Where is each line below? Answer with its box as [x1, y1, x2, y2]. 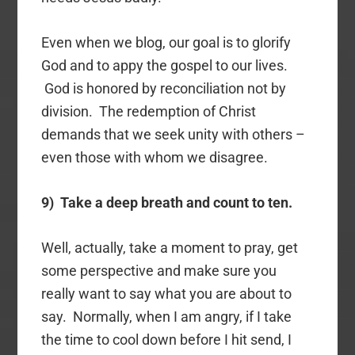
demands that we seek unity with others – [41, 126, 306, 143]
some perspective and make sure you [41, 262, 277, 280]
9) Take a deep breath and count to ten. [41, 194, 293, 212]
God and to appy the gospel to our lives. [41, 57, 288, 74]
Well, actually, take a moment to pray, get [41, 239, 299, 257]
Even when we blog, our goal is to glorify [41, 34, 292, 52]
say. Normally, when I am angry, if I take [41, 308, 292, 326]
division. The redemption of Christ [41, 103, 257, 120]
